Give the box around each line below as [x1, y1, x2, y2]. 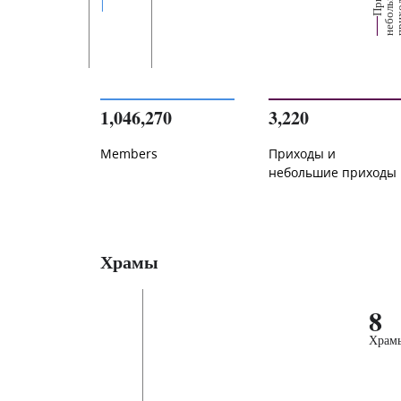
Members [100, 145, 158, 163]
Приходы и [269, 145, 337, 163]
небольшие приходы [269, 164, 397, 182]
